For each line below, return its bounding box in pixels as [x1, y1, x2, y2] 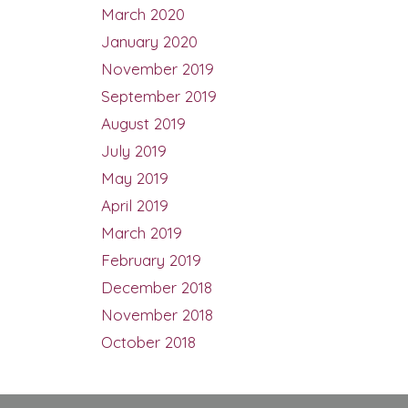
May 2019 [101, 168, 168, 189]
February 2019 [101, 250, 201, 270]
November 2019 [101, 59, 214, 79]
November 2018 [101, 305, 213, 325]
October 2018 [101, 332, 196, 352]
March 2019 [101, 223, 182, 243]
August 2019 [101, 114, 186, 134]
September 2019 [101, 87, 217, 107]
